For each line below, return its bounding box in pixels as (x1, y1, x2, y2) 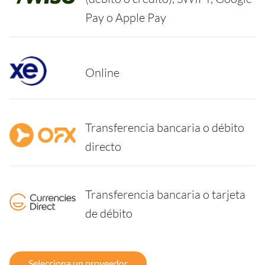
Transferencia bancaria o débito (85, 119, 244, 135)
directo (85, 138, 121, 154)
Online (85, 64, 119, 80)
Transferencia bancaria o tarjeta (85, 186, 245, 202)
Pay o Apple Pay (85, 9, 166, 25)
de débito (85, 205, 132, 221)
